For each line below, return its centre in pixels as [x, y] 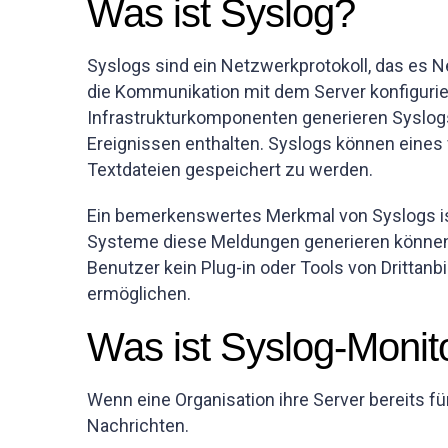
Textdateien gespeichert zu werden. [230, 169]
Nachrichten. [138, 425]
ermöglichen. [139, 293]
